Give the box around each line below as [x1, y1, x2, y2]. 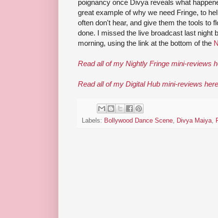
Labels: [82, 117, 104, 125]
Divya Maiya [177, 117, 212, 125]
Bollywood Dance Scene [104, 117, 173, 125]
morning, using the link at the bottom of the [78, 38, 214, 47]
